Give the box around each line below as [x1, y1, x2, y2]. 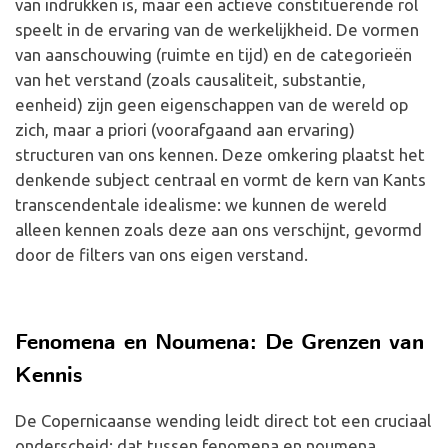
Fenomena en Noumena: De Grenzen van [15, 328, 424, 359]
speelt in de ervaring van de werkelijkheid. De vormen [15, 20, 419, 39]
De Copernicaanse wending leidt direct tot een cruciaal [15, 411, 431, 430]
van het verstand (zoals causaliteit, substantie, [15, 70, 366, 89]
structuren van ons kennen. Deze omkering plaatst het [15, 145, 425, 164]
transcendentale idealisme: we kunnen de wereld [15, 195, 387, 214]
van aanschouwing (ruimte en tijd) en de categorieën [15, 45, 412, 64]
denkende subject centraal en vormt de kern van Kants [15, 170, 426, 189]
